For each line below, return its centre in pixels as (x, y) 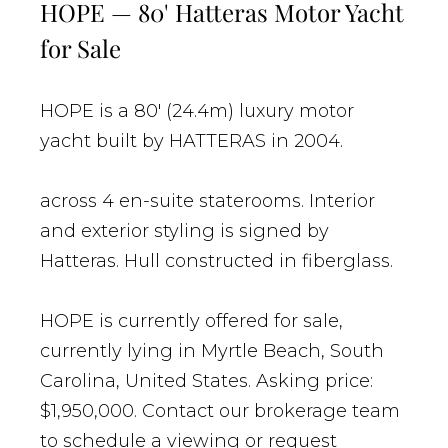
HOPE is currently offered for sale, (191, 321)
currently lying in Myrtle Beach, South (212, 351)
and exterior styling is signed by (184, 231)
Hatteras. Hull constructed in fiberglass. (216, 261)
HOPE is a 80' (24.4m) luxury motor (197, 111)
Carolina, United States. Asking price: (206, 381)
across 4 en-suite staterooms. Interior (207, 201)
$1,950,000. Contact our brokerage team (220, 411)
